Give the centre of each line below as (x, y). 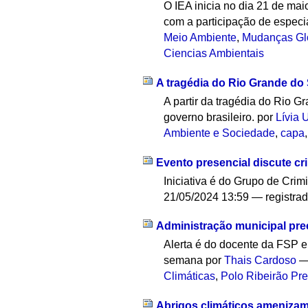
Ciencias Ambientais (214, 54)
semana (185, 261)
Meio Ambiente (200, 38)
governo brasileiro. (211, 117)
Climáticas (190, 276)
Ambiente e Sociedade (220, 133)
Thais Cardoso (261, 261)
